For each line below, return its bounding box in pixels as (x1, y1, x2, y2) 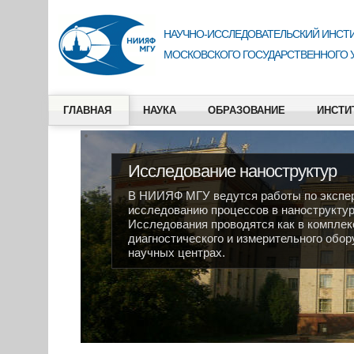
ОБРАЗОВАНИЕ (207, 104, 285, 116)
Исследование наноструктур (127, 161, 337, 181)
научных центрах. (127, 246, 225, 259)
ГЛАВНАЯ (62, 104, 111, 116)
